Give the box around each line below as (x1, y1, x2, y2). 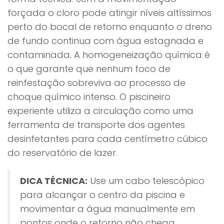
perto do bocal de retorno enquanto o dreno (7, 20, 212, 33)
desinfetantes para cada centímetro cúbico (7, 132, 207, 145)
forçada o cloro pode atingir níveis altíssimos (7, 6, 211, 19)
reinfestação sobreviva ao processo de (7, 76, 185, 89)
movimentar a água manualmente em (20, 202, 195, 215)
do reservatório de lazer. (7, 146, 117, 159)
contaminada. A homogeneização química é (7, 48, 210, 61)
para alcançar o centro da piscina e (20, 188, 185, 201)
